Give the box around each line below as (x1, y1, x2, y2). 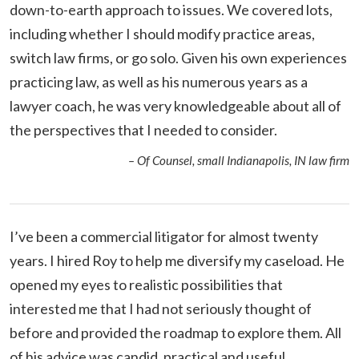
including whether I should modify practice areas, (10, 24, 315, 42)
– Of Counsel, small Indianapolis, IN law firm (128, 152, 349, 167)
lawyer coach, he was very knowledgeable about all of (10, 96, 341, 115)
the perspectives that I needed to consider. (10, 120, 277, 139)
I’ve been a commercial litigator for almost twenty (10, 227, 318, 245)
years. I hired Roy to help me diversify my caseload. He (10, 251, 345, 269)
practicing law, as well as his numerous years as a (10, 72, 308, 91)
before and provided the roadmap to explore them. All (10, 323, 341, 341)
